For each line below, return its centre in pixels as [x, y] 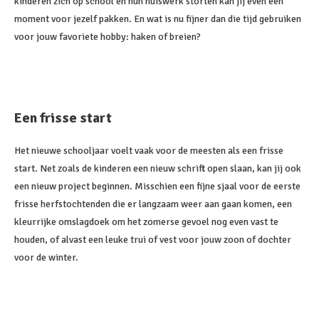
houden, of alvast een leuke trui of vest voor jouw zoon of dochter [153, 240]
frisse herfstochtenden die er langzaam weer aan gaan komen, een [153, 204]
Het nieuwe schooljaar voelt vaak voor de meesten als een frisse [149, 151]
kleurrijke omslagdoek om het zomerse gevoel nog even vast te [146, 222]
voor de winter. [46, 257]
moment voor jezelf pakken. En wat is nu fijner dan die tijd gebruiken [158, 19]
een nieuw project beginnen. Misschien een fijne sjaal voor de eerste [157, 186]
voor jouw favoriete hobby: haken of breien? [108, 37]
